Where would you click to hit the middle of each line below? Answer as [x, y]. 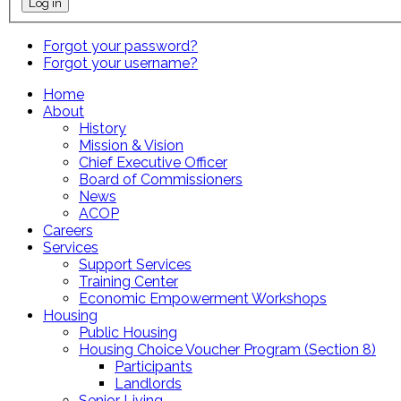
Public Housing [128, 332]
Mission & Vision [131, 145]
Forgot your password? [120, 46]
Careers [68, 230]
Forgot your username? [120, 63]
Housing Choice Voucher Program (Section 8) [227, 349]
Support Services [135, 264]
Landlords [148, 383]
